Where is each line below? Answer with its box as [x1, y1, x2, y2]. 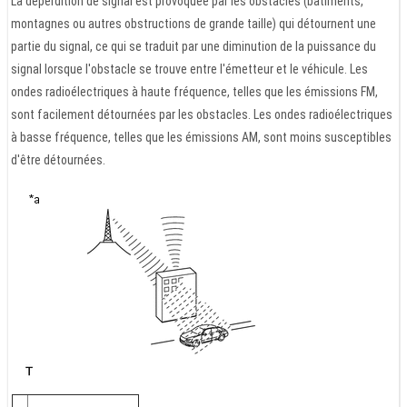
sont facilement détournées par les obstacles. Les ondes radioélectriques [11, 107, 392, 123]
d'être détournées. [11, 153, 105, 168]
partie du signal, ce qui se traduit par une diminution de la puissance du [11, 39, 376, 55]
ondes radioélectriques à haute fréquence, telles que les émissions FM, [11, 84, 378, 100]
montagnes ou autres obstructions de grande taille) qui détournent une [11, 16, 376, 32]
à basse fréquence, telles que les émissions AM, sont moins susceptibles [11, 130, 392, 145]
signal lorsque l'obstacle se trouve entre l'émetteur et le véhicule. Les [11, 62, 368, 77]
